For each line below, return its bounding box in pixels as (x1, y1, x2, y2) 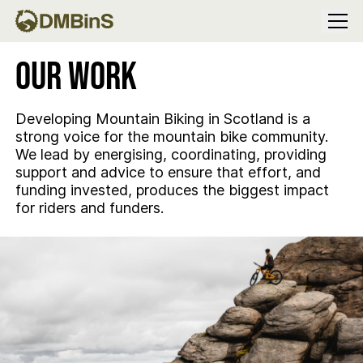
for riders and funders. (15, 199, 164, 216)
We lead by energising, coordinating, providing (15, 146, 327, 163)
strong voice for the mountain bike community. (15, 128, 328, 145)
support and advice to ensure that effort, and (15, 164, 321, 181)
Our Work (15, 54, 137, 100)
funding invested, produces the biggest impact (15, 181, 329, 199)
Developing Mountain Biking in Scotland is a (15, 110, 310, 127)
